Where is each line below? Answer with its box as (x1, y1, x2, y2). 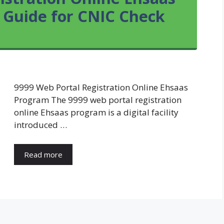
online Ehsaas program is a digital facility (14, 106, 178, 118)
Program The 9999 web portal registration (14, 94, 181, 106)
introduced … (14, 119, 67, 131)
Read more (24, 149, 62, 159)
